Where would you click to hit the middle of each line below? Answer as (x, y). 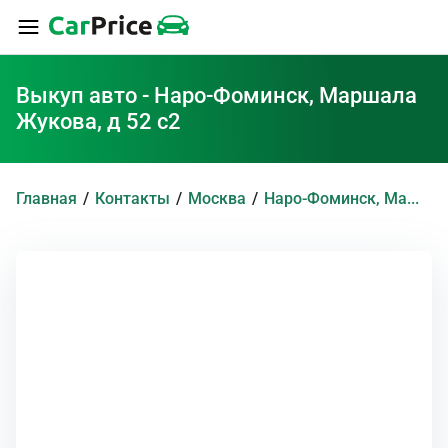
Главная (46, 199)
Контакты (132, 199)
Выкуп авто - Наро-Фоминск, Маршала (216, 96)
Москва (217, 199)
